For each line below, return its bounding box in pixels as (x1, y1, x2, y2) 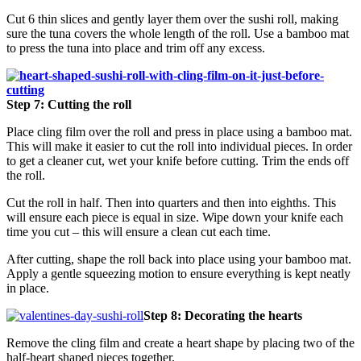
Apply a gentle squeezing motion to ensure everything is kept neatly (6, 266, 351, 280)
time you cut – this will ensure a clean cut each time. (6, 224, 271, 239)
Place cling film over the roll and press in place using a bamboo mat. (6, 124, 352, 139)
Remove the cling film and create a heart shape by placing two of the (6, 335, 355, 350)
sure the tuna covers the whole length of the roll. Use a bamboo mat (6, 26, 349, 40)
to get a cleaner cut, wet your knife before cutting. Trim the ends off (6, 153, 349, 168)
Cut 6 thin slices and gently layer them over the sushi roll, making (6, 11, 338, 26)
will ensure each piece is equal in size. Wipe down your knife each (6, 210, 343, 224)
